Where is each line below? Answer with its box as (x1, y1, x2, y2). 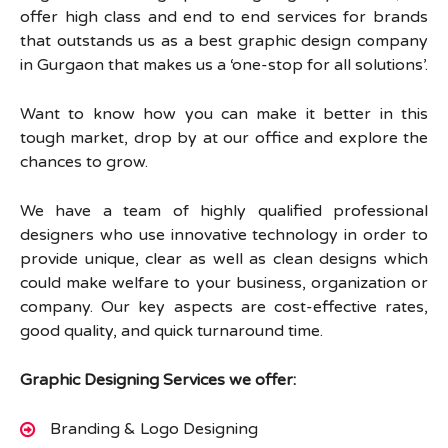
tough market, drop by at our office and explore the (20, 128, 428, 148)
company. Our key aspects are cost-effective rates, (20, 297, 428, 317)
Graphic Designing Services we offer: (20, 370, 296, 390)
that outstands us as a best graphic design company (20, 31, 428, 51)
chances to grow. (20, 152, 148, 172)
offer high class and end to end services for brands (20, 7, 428, 27)
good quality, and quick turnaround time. (20, 321, 323, 341)
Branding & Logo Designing (50, 419, 258, 439)
